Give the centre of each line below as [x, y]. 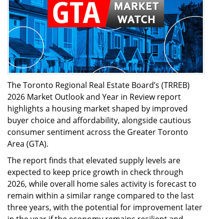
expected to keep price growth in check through [95, 172]
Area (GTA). [28, 143]
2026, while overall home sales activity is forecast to [102, 184]
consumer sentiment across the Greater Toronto [98, 132]
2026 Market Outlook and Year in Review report [94, 97]
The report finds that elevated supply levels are [94, 160]
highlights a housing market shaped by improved [98, 108]
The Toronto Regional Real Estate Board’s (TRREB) [99, 85]
